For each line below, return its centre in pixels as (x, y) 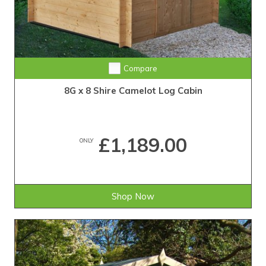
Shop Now (133, 197)
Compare (140, 69)
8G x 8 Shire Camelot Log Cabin (133, 91)
